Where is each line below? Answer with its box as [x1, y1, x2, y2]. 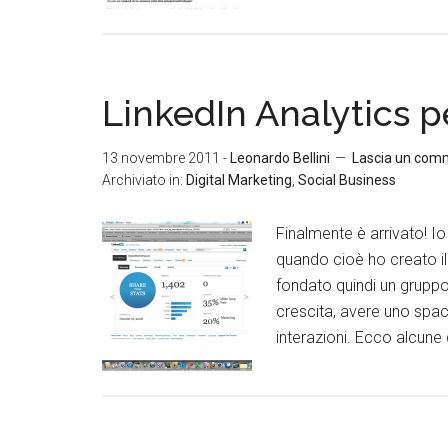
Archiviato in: [102, 172, 186, 188]
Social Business [298, 172, 396, 188]
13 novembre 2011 [102, 150, 220, 166]
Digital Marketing [186, 172, 292, 188]
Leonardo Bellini [230, 150, 330, 166]
